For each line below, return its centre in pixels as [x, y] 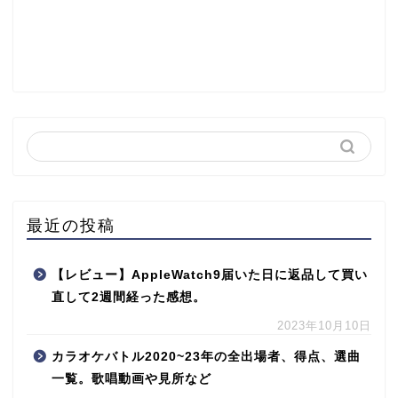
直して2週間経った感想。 [129, 297]
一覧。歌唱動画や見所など [131, 378]
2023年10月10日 [324, 325]
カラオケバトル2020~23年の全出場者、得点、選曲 [206, 356]
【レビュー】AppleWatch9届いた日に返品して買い [210, 275]
